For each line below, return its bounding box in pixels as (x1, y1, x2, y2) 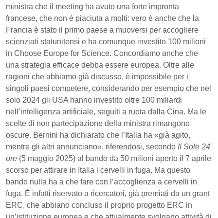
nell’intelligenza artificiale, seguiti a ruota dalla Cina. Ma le (6, 107, 206, 116)
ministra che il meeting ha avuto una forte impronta (6, 2, 179, 11)
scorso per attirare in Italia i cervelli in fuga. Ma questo (6, 165, 190, 174)
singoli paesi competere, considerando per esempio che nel (6, 84, 211, 92)
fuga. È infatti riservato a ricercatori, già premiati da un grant (6, 189, 210, 198)
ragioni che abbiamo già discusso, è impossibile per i (6, 72, 188, 81)
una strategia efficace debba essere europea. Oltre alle (6, 60, 194, 69)
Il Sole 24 (178, 142, 210, 151)
